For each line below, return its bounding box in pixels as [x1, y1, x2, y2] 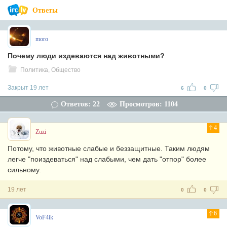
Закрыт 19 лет [8, 84, 49, 91]
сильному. [8, 166, 41, 174]
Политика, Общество [20, 66, 81, 73]
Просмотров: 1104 [119, 100, 178, 108]
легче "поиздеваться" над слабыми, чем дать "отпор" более [8, 155, 206, 163]
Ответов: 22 [60, 100, 100, 108]
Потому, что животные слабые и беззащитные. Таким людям [8, 144, 210, 153]
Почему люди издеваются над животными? [8, 52, 165, 60]
